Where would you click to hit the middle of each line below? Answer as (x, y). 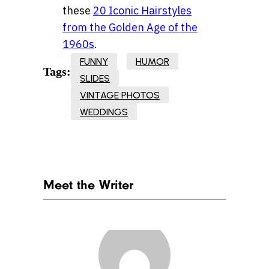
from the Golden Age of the (130, 28)
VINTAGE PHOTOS (120, 95)
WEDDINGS (104, 112)
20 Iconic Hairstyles (142, 11)
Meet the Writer (88, 185)
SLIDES (95, 79)
